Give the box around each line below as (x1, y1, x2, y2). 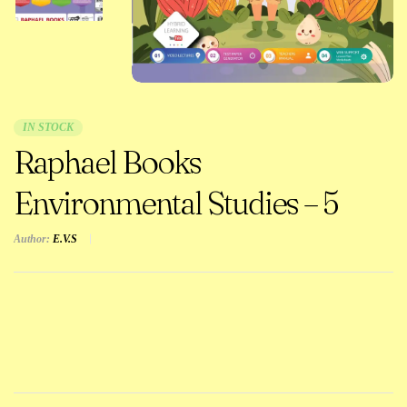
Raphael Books (14, 143, 201, 183)
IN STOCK (23, 121, 74, 134)
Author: (14, 233, 50, 246)
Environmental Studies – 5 (14, 184, 337, 223)
